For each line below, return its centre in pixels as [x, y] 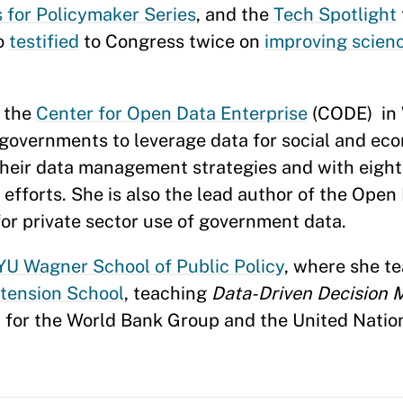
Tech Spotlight [335, 14]
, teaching [168, 293]
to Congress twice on [172, 41]
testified [44, 41]
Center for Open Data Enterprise [172, 113]
